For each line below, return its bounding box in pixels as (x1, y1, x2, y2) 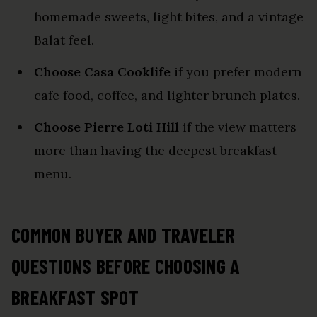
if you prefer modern (171, 63, 301, 80)
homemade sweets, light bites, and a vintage (34, 8, 304, 25)
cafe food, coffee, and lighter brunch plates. (34, 86, 300, 103)
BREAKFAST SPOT (11, 284, 139, 309)
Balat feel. (34, 31, 94, 48)
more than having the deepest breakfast (34, 142, 277, 158)
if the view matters (179, 118, 296, 135)
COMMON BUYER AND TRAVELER (11, 222, 235, 247)
